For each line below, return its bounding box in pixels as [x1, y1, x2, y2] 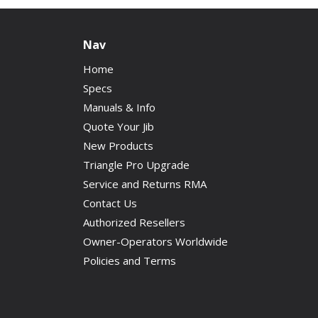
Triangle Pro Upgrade [83, 157, 190, 172]
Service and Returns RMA [83, 176, 207, 191]
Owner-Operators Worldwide [83, 234, 228, 248]
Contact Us [83, 195, 137, 210]
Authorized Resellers [83, 214, 185, 229]
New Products [83, 138, 153, 153]
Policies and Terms [83, 253, 176, 268]
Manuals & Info [83, 99, 155, 114]
